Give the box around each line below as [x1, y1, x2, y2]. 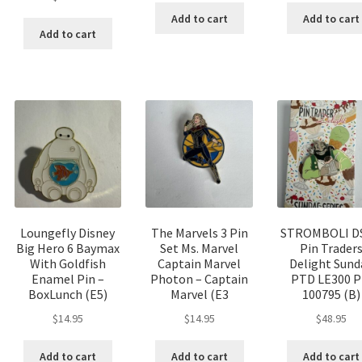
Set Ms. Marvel [160, 240, 239, 257]
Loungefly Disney [20, 225, 116, 242]
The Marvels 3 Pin [150, 225, 248, 242]
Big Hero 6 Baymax [15, 240, 120, 257]
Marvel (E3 [170, 286, 229, 303]
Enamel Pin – [31, 271, 104, 288]
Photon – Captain [150, 271, 249, 288]
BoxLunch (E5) [27, 286, 107, 303]
